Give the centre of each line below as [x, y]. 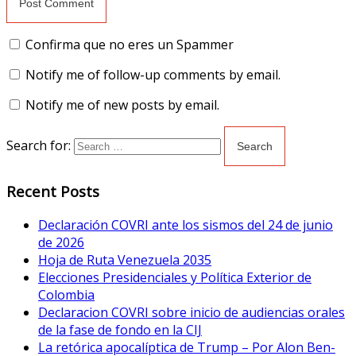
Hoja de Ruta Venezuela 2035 [125, 259]
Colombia [66, 294]
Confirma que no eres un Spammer [128, 45]
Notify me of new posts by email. [122, 105]
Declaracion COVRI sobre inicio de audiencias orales [192, 312]
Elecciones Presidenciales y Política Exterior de [175, 277]
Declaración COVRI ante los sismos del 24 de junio [186, 224]
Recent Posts [53, 191]
